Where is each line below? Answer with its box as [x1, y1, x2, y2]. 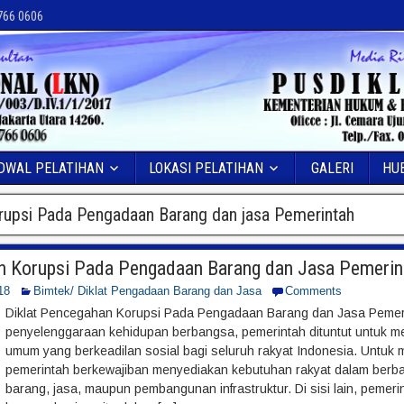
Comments [284, 284, 342, 298]
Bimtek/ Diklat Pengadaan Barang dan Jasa [32, 284, 262, 298]
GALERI [310, 160, 353, 178]
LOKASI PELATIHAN [149, 160, 263, 178]
